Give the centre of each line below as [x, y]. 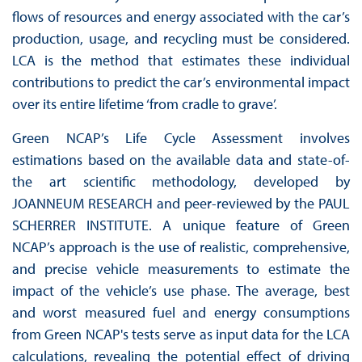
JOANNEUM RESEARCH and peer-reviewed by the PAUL [181, 203]
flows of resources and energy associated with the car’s [181, 16]
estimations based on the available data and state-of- [181, 159]
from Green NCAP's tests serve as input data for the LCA [181, 334]
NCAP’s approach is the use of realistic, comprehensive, [181, 246]
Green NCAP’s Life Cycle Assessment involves [181, 137]
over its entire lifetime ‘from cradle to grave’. [144, 103]
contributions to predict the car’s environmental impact [181, 82]
